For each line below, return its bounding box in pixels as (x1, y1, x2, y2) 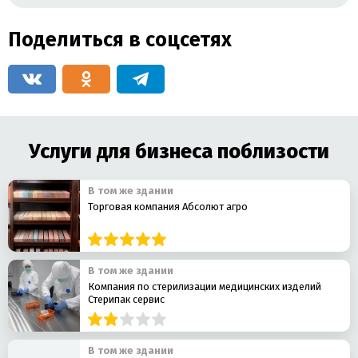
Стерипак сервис (88, 292, 165, 307)
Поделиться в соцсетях (8, 26, 232, 54)
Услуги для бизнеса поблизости (29, 137, 329, 165)
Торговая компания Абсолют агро (88, 199, 248, 214)
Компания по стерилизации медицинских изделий (88, 279, 321, 294)
